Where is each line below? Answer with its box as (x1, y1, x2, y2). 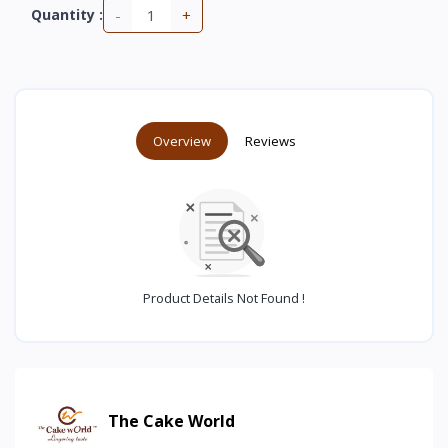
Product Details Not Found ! (143, 289, 305, 308)
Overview (152, 132, 211, 151)
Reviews (244, 132, 296, 151)
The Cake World (108, 410, 235, 433)
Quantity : (31, 5, 103, 25)
